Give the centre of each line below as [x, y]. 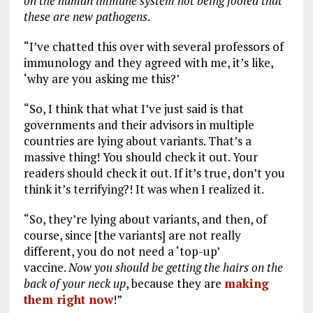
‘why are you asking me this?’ [101, 78]
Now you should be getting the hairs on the [175, 267]
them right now [68, 299]
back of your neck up [74, 283]
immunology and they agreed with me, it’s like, [148, 62]
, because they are [175, 283]
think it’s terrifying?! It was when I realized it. [145, 189]
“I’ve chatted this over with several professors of [153, 46]
